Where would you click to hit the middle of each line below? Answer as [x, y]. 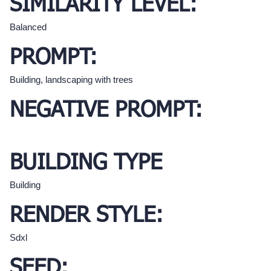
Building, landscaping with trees [71, 80]
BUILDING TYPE [86, 164]
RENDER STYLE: [87, 216]
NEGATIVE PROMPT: [106, 111]
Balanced [28, 27]
